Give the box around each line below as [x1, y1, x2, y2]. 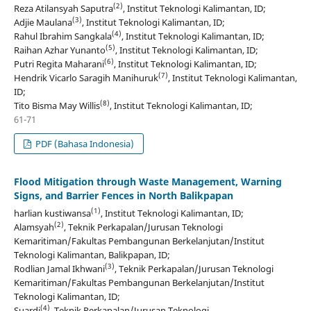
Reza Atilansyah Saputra [13, 1, 113, 15]
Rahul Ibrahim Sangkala [13, 29, 112, 42]
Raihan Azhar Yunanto [13, 43, 106, 56]
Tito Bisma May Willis [13, 99, 100, 112]
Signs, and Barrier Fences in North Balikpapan [13, 188, 233, 202]
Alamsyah [13, 220, 54, 233]
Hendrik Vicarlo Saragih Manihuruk [13, 71, 158, 84]
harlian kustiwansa [13, 206, 91, 219]
